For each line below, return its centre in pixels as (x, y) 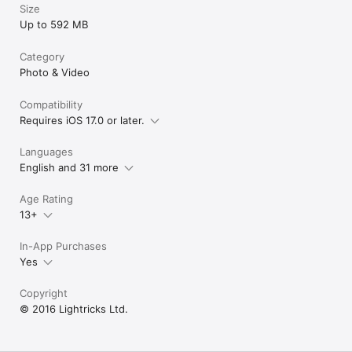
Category (42, 56)
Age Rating (46, 198)
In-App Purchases (63, 246)
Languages (46, 151)
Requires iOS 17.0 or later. (82, 120)
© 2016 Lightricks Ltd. (74, 308)
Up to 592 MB (54, 24)
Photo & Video (55, 72)
